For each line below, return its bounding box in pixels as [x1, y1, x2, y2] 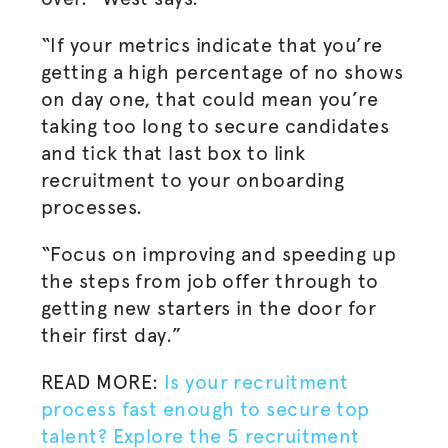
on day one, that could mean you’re [40, 87, 379, 111]
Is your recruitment [163, 370, 349, 394]
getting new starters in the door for [40, 296, 377, 320]
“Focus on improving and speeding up [40, 242, 397, 266]
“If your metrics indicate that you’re [40, 33, 383, 57]
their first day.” [40, 323, 188, 347]
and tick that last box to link [40, 141, 306, 165]
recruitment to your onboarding [40, 168, 345, 192]
